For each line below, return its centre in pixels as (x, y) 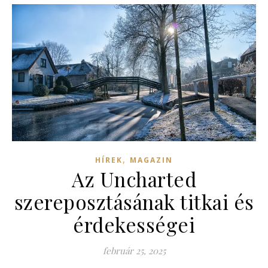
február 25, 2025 (134, 250)
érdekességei (134, 224)
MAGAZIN (151, 160)
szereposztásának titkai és (134, 201)
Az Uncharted (134, 179)
